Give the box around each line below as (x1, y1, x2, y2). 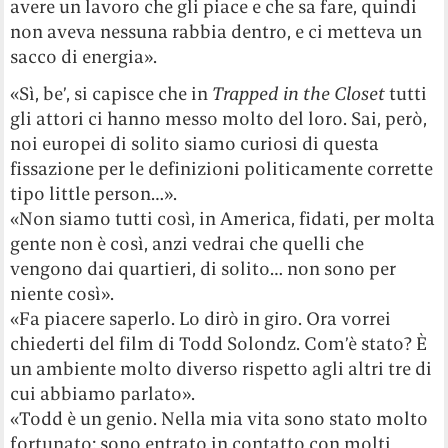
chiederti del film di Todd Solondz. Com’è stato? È (10, 331, 428, 355)
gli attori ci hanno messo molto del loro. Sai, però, (10, 106, 428, 130)
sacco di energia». (10, 44, 158, 68)
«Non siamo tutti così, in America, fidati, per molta (10, 206, 436, 230)
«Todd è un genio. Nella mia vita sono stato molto (10, 406, 429, 430)
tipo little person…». (10, 181, 178, 205)
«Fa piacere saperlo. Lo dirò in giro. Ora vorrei (10, 306, 392, 330)
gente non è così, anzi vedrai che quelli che (10, 231, 365, 255)
